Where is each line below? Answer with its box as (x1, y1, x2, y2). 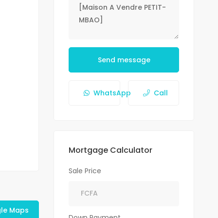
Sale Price (69, 165, 102, 176)
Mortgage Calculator (69, 144, 153, 156)
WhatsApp (93, 88, 131, 98)
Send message (97, 54, 150, 65)
